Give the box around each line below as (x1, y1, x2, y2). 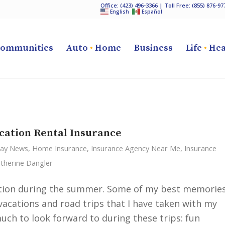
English (110, 8, 129, 16)
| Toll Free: (158, 2, 192, 9)
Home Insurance (32, 143, 87, 153)
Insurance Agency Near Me (91, 143, 180, 153)
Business (134, 42, 173, 54)
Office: (100, 2, 120, 9)
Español (142, 8, 162, 16)
